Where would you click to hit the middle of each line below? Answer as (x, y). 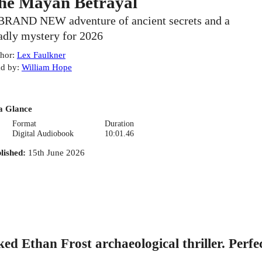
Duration (119, 123)
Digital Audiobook (43, 133)
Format (25, 123)
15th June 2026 (56, 152)
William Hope (46, 67)
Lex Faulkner (41, 55)
